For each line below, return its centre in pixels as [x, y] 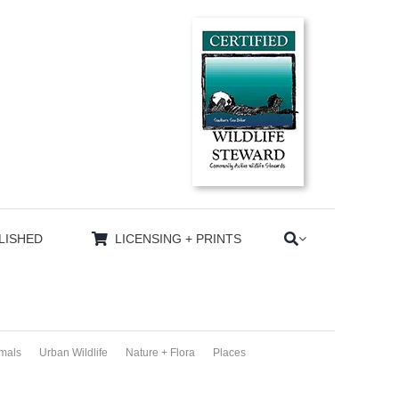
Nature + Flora [160, 353]
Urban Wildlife [73, 353]
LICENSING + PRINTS [179, 238]
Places [229, 353]
